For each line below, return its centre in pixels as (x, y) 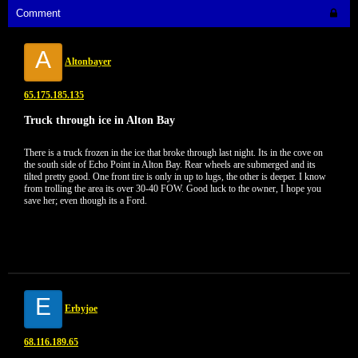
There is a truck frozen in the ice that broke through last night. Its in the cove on (173, 153)
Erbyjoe (81, 308)
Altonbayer (88, 62)
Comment (38, 13)
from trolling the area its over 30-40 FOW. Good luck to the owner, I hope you (173, 189)
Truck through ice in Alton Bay (99, 120)
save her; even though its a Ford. (86, 201)
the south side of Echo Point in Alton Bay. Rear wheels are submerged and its (170, 165)
